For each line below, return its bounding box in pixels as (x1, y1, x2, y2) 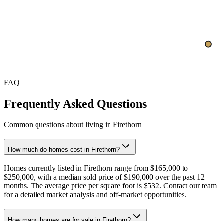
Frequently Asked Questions (4, 97, 147, 110)
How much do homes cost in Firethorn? (8, 146, 120, 153)
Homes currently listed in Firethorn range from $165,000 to (4, 164, 188, 173)
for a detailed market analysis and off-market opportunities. (4, 190, 186, 199)
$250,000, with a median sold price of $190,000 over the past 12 (4, 173, 205, 182)
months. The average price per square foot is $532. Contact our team (4, 182, 217, 190)
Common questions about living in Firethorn (4, 120, 142, 129)
